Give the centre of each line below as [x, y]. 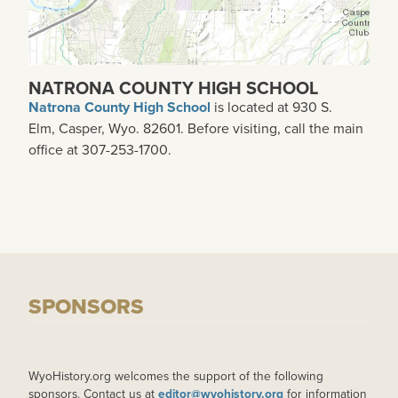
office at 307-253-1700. [100, 149]
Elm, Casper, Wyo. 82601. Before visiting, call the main [196, 128]
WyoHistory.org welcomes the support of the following [176, 375]
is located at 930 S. [271, 107]
